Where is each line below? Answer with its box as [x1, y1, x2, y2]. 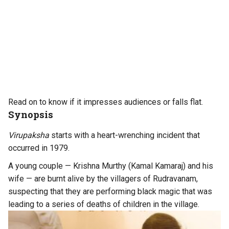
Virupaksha [8, 130, 49, 140]
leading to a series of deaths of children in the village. [8, 199, 199, 209]
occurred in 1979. [8, 143, 70, 153]
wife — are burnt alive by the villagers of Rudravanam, [8, 173, 198, 184]
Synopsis [8, 107, 53, 121]
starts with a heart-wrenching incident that [49, 130, 200, 140]
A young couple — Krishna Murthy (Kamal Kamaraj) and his [8, 161, 213, 171]
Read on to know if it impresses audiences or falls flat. [8, 97, 203, 107]
